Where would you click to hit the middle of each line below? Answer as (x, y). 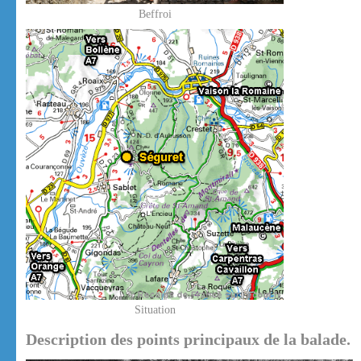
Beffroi (155, 15)
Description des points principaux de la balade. (188, 340)
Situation (155, 310)
